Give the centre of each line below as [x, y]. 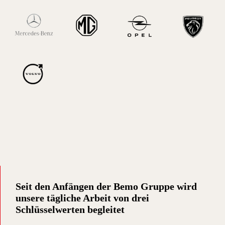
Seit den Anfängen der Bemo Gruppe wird [106, 187]
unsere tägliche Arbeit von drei [82, 198]
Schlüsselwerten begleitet [70, 210]
